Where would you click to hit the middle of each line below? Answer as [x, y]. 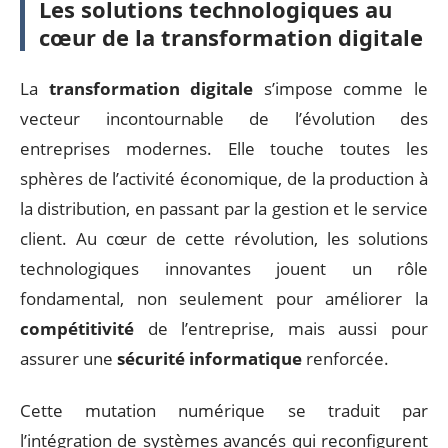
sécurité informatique [209, 358]
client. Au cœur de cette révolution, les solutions [224, 238]
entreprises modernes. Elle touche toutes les [224, 148]
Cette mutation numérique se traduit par [224, 410]
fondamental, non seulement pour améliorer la [224, 298]
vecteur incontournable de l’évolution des [224, 118]
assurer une [68, 358]
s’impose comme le [341, 88]
